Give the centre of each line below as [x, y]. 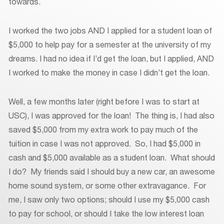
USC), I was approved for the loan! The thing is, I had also [111, 115]
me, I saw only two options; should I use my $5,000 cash [109, 199]
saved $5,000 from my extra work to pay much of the [103, 129]
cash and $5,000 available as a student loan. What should [112, 157]
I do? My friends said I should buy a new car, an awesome [112, 171]
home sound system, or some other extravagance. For [107, 185]
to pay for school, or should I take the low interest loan [106, 213]
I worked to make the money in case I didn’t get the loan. [109, 72]
